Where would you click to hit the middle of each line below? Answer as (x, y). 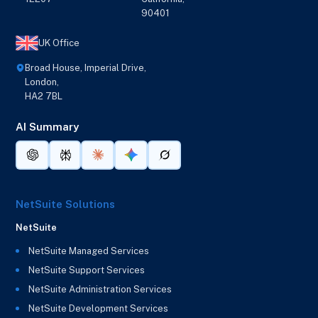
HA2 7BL (44, 97)
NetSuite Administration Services (100, 289)
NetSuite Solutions (66, 204)
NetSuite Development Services (99, 308)
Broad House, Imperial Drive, (86, 68)
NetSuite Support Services (87, 270)
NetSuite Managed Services (89, 251)
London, (42, 82)
